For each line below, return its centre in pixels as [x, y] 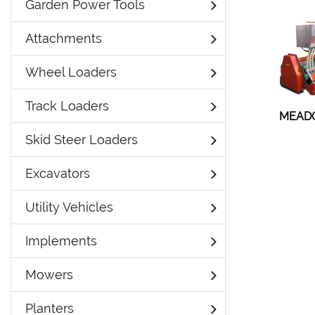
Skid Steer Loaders [82, 140]
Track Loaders [67, 106]
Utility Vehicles [69, 207]
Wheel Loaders [71, 72]
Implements [61, 241]
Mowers [49, 275]
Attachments [64, 38]
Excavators [58, 173]
